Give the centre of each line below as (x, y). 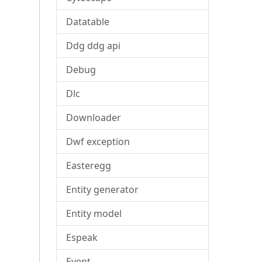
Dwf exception (98, 142)
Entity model (94, 213)
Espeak (82, 237)
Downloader (94, 118)
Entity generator (103, 189)
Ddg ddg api (94, 46)
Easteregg (89, 166)
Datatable (88, 22)
